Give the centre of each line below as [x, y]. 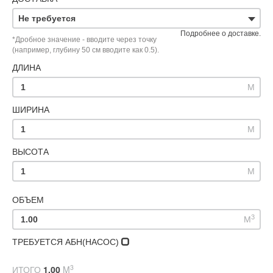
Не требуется [47, 18]
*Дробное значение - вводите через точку [84, 40]
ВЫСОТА [30, 152]
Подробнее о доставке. [221, 34]
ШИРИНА [31, 110]
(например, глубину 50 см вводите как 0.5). [86, 50]
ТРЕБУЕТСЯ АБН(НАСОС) [67, 242]
